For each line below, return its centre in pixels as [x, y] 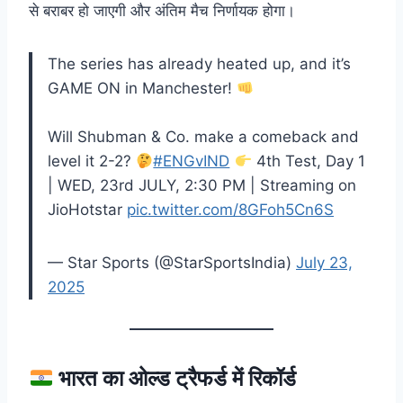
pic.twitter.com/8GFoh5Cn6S [230, 210]
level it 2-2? [92, 161]
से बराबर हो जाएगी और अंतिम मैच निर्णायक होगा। [162, 11]
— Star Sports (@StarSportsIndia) [172, 263]
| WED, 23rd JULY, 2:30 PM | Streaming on [202, 186]
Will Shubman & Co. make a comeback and [203, 137]
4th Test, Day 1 [308, 161]
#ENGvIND [192, 161]
